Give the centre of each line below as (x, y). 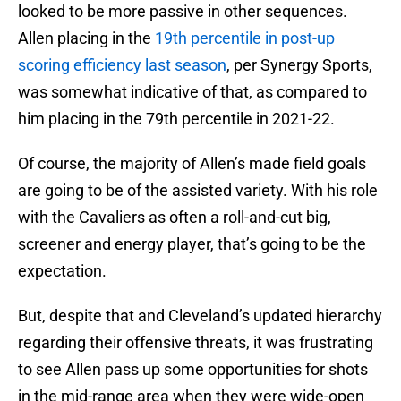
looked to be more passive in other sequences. (183, 12)
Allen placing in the (86, 38)
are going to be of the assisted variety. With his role (198, 191)
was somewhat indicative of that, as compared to (192, 92)
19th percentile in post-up (245, 38)
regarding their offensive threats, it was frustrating (196, 343)
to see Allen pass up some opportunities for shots (193, 370)
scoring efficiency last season (122, 65)
